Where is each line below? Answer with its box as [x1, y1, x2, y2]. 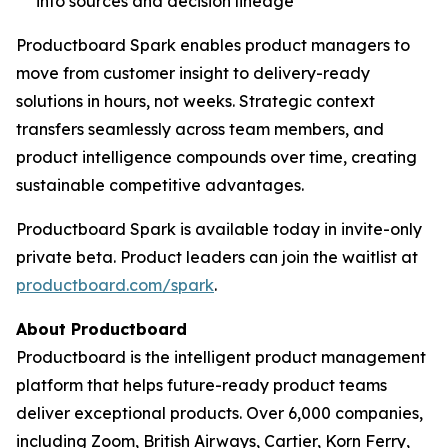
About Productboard [16, 319, 187, 339]
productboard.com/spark [16, 275, 214, 295]
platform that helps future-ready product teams [16, 375, 387, 395]
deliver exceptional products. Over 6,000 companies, [16, 403, 423, 423]
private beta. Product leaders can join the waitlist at [16, 247, 418, 267]
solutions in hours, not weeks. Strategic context [16, 91, 375, 111]
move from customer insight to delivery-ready [16, 63, 370, 83]
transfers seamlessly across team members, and [16, 119, 384, 139]
